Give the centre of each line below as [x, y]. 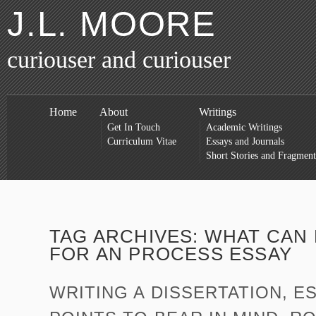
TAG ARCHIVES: [127, 236]
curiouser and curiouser [119, 60]
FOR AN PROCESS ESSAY [171, 254]
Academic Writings [244, 127]
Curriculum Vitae [141, 141]
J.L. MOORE [112, 24]
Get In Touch [133, 127]
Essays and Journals [245, 141]
